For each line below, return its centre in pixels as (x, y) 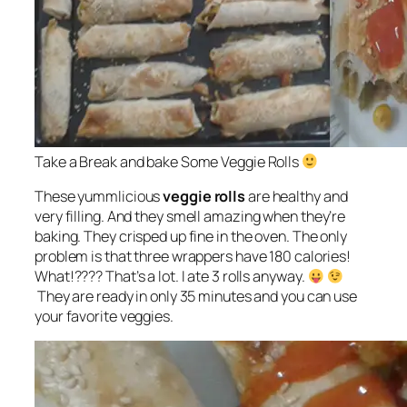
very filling (68, 217)
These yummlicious (99, 197)
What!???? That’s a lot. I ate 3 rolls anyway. (171, 277)
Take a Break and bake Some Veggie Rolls (168, 161)
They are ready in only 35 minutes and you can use (196, 297)
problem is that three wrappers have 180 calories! (193, 257)
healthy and (310, 197)
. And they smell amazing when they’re (223, 217)
